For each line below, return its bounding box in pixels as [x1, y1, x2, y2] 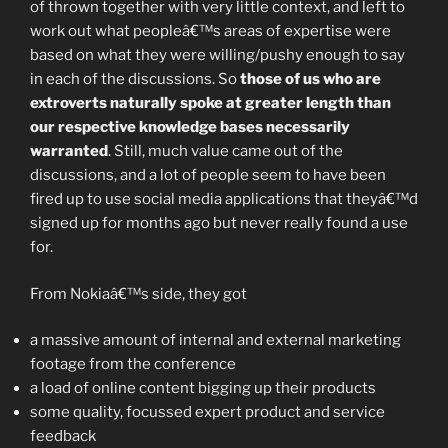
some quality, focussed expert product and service [30, 403, 385, 421]
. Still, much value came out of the [108, 142, 343, 160]
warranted [30, 142, 108, 160]
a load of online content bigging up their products [30, 379, 376, 397]
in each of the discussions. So [30, 70, 240, 88]
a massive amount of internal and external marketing [30, 331, 401, 349]
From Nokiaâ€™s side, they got [30, 284, 247, 303]
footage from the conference [30, 355, 236, 373]
